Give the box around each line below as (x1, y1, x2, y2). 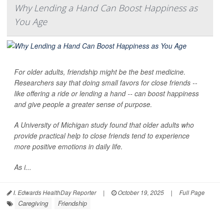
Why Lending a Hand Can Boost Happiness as (14, 1, 197, 14)
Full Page (179, 188, 205, 196)
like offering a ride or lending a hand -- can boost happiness (14, 88, 199, 98)
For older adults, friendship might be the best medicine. (14, 66, 186, 77)
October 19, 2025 (116, 188, 164, 196)
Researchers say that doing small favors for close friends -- (14, 77, 197, 87)
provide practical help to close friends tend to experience (14, 130, 190, 140)
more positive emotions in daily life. (14, 141, 123, 151)
